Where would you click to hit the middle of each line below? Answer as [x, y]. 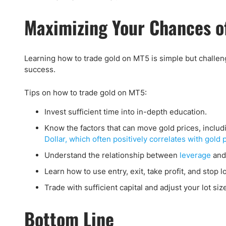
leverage [195, 155]
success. [40, 69]
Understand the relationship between [112, 155]
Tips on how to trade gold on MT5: [86, 93]
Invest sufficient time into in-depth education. [126, 112]
